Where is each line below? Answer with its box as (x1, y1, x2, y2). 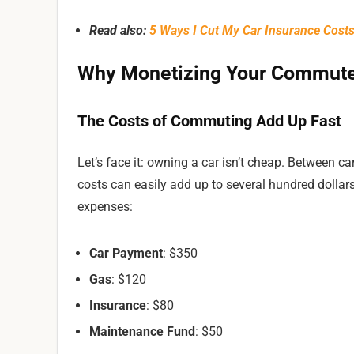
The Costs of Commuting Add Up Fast (77, 111, 341, 130)
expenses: (77, 199, 133, 214)
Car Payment (89, 246, 163, 261)
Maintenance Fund (89, 324, 195, 339)
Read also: (89, 23, 149, 38)
